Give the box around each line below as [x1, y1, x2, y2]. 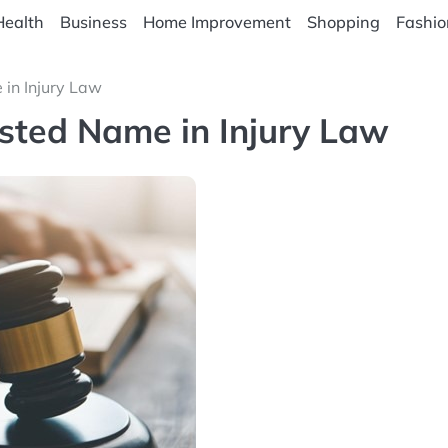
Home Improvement [142, 12, 291, 33]
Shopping [306, 12, 380, 33]
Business [59, 12, 127, 33]
